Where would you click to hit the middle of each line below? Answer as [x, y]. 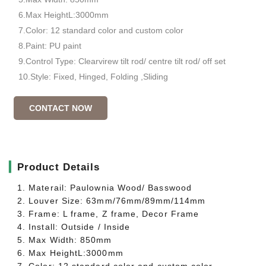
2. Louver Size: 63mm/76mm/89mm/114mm [111, 201]
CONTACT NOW [61, 108]
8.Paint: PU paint [50, 46]
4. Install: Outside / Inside [74, 227]
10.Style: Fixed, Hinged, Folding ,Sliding [93, 77]
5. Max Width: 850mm [65, 240]
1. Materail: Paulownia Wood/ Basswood [104, 188]
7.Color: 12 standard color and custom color [101, 30]
